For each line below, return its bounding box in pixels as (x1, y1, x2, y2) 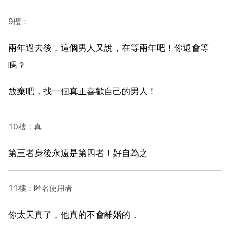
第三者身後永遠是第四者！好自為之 (8, 147, 148, 158)
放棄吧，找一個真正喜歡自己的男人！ (8, 86, 157, 97)
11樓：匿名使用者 (8, 183, 72, 193)
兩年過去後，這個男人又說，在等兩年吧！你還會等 (8, 42, 209, 53)
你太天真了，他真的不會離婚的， (8, 209, 139, 220)
